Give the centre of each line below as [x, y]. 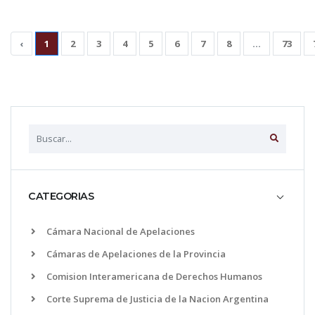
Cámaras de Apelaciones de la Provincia [135, 253]
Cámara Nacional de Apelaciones [120, 231]
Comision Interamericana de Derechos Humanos [153, 276]
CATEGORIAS [61, 196]
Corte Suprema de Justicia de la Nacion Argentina [156, 298]
